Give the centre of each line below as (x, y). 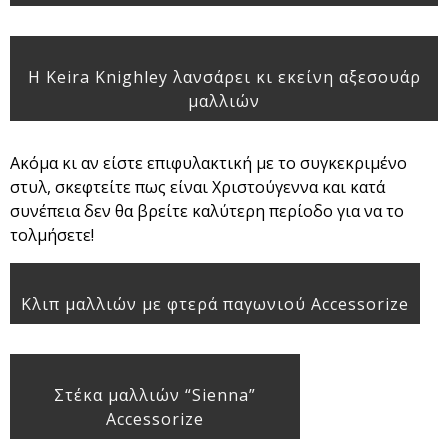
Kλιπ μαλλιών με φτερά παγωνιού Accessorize (215, 304)
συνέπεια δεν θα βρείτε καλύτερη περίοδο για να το (207, 211)
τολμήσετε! (52, 235)
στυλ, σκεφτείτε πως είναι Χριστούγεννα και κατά (197, 187)
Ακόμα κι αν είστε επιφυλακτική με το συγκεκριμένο (208, 163)
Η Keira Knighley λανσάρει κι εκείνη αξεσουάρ (224, 77)
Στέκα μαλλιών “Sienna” (155, 395)
